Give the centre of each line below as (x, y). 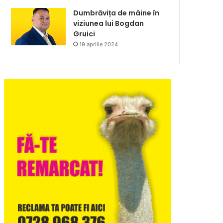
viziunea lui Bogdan (109, 24)
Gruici (84, 34)
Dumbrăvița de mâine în (116, 13)
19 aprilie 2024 (99, 45)
